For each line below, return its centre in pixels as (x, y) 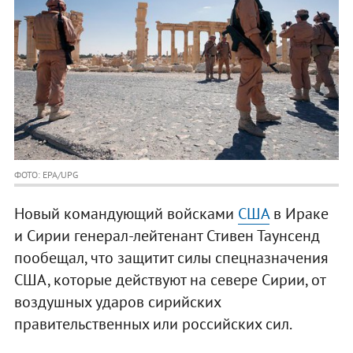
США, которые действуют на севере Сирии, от (169, 280)
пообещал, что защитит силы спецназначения (171, 258)
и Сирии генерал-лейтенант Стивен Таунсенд (167, 236)
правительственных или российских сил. (153, 324)
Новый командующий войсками (126, 214)
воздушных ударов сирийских (117, 302)
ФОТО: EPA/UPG (46, 175)
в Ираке (299, 214)
